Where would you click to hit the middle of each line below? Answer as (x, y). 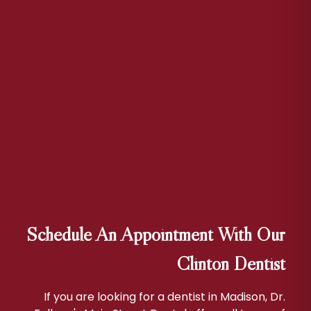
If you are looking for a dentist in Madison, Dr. (164, 297)
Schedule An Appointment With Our (155, 234)
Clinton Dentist (231, 263)
